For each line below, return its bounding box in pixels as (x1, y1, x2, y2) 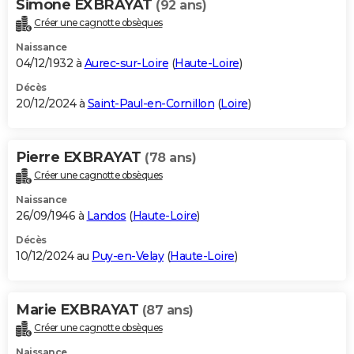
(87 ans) (141, 302, 194, 318)
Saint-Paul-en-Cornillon (87, 96, 214, 111)
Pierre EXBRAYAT (16, 148, 145, 166)
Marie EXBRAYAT (16, 300, 142, 318)
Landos (86, 208, 126, 223)
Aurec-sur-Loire (84, 55, 168, 70)
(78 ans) (145, 149, 196, 165)
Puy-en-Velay (92, 248, 164, 263)
